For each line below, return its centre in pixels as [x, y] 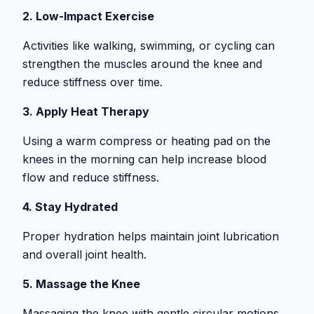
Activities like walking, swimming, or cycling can [149, 46]
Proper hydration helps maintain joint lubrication [151, 237]
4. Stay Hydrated [70, 207]
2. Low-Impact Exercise [88, 16]
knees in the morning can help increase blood [144, 159]
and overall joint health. [84, 255]
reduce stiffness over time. [93, 82]
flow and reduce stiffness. [91, 178]
